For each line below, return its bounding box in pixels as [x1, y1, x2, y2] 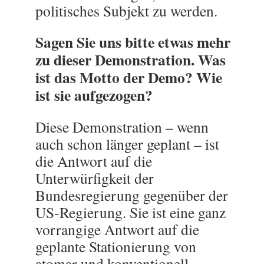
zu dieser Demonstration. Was [35, 48, 226, 71]
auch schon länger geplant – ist [35, 134, 219, 154]
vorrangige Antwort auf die [35, 219, 199, 239]
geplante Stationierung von [35, 236, 196, 256]
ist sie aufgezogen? [35, 84, 153, 106]
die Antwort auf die [35, 151, 152, 171]
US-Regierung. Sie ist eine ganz [35, 202, 226, 222]
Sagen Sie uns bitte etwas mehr [35, 31, 230, 53]
